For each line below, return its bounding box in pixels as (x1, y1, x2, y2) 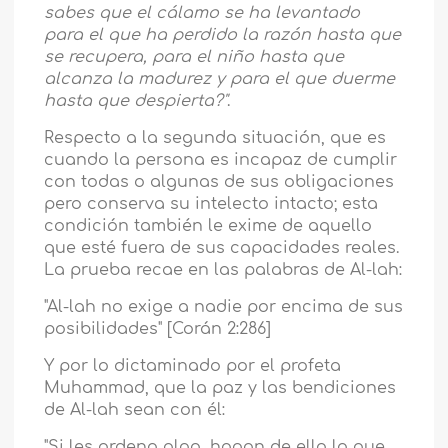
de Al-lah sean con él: (44, 401, 226, 420)
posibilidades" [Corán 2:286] (44, 320, 272, 339)
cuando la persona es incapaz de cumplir (44, 151, 398, 170)
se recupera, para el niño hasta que (44, 48, 345, 67)
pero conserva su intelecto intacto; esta (44, 195, 379, 214)
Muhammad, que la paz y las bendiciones (44, 379, 397, 398)
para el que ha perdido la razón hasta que (44, 26, 402, 45)
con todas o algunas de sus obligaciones (44, 173, 395, 192)
